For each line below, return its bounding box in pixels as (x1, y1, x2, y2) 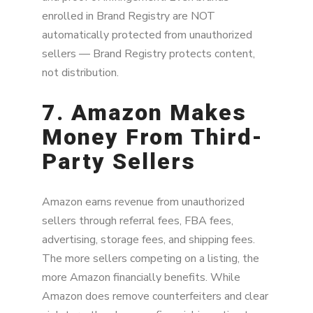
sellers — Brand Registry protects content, (42, 45, 255, 61)
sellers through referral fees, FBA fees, (42, 212, 233, 228)
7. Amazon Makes (42, 99, 247, 126)
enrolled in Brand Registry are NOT (42, 8, 215, 24)
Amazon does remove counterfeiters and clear (42, 288, 268, 304)
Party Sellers (42, 148, 196, 175)
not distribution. (42, 64, 119, 80)
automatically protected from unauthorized (42, 27, 252, 43)
